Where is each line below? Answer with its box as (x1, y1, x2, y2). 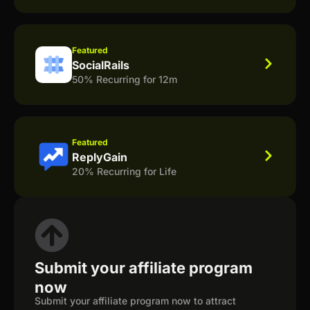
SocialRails (72, 57, 129, 72)
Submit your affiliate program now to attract (35, 294, 236, 307)
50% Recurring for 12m (72, 73, 177, 85)
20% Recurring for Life (72, 165, 176, 177)
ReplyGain (72, 149, 127, 164)
